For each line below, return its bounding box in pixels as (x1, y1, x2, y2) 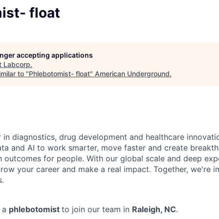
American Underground (95, 69, 170, 78)
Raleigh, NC (132, 204, 176, 214)
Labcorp (3, 60, 30, 68)
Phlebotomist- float (29, 69, 90, 78)
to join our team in (62, 204, 132, 214)
